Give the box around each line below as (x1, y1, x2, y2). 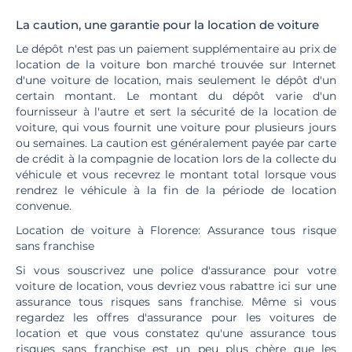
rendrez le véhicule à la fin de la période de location (16, 183, 336, 197)
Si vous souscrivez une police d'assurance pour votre (16, 263, 336, 277)
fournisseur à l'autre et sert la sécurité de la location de (16, 104, 336, 119)
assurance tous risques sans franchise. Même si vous (16, 295, 336, 309)
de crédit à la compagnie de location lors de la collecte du (16, 152, 336, 166)
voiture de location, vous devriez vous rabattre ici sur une (16, 279, 336, 293)
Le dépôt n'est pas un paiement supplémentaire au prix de (16, 42, 336, 56)
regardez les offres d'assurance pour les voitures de (16, 310, 336, 324)
